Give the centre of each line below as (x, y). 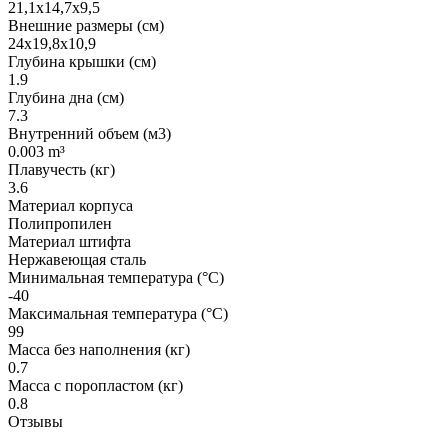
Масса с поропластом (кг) (95, 385)
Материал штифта (69, 241)
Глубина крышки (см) (82, 61)
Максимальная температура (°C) (118, 313)
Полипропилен (60, 223)
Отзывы (35, 421)
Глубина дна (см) (66, 97)
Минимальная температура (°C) (116, 277)
